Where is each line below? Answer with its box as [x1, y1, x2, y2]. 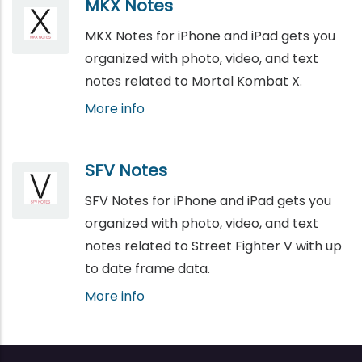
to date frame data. [85, 259, 210, 278]
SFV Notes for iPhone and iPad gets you [85, 191, 331, 210]
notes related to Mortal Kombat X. [85, 71, 302, 90]
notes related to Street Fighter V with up [85, 236, 342, 255]
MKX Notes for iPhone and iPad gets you [85, 26, 335, 45]
